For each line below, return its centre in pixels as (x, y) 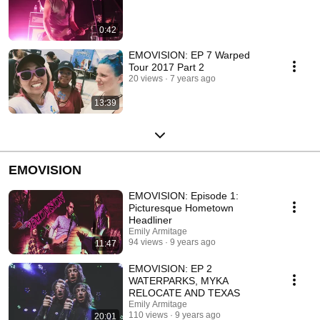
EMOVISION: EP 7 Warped (189, 55)
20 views (146, 78)
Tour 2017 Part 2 (166, 67)
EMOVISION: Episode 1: (184, 195)
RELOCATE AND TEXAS (184, 292)
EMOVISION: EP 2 (170, 268)
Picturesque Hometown (181, 207)
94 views (146, 242)
